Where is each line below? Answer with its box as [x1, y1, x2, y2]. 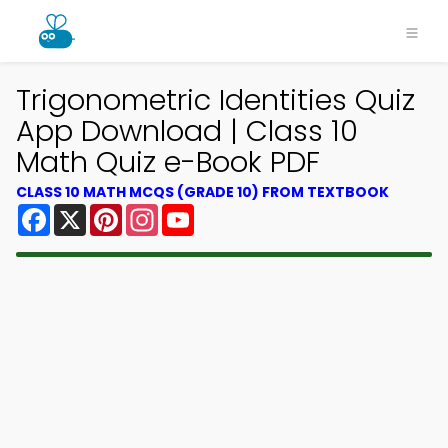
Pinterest [122, 200, 194, 223]
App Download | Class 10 [16, 111, 358, 151]
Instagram [158, 200, 240, 223]
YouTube [194, 200, 262, 223]
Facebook [50, 200, 129, 223]
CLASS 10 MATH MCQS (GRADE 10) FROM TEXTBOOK [16, 182, 389, 202]
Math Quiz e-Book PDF [16, 142, 320, 182]
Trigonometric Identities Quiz [16, 80, 415, 120]
